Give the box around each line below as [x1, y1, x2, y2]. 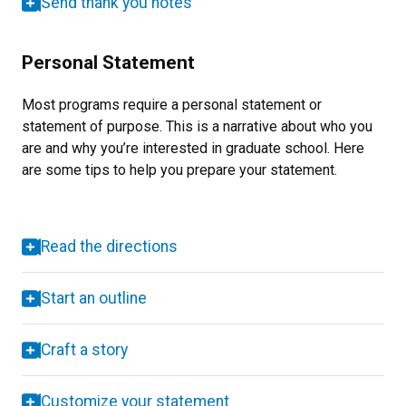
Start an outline [41, 289, 147, 308]
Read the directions [41, 237, 178, 256]
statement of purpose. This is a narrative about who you [22, 118, 372, 136]
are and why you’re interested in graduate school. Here [22, 140, 364, 158]
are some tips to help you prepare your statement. [22, 161, 337, 179]
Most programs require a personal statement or [22, 96, 322, 114]
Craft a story [41, 341, 128, 360]
